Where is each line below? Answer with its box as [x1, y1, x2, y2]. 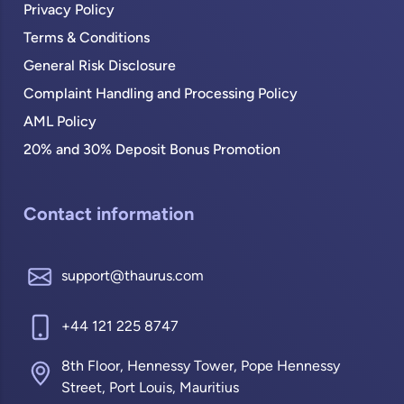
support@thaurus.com [61, 269, 205, 284]
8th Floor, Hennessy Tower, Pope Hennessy [61, 360, 341, 375]
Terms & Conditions [23, 32, 151, 47]
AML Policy [23, 115, 97, 131]
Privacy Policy [23, 4, 115, 19]
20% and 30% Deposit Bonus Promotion [23, 143, 281, 159]
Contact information [23, 207, 195, 225]
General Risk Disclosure [23, 60, 177, 75]
